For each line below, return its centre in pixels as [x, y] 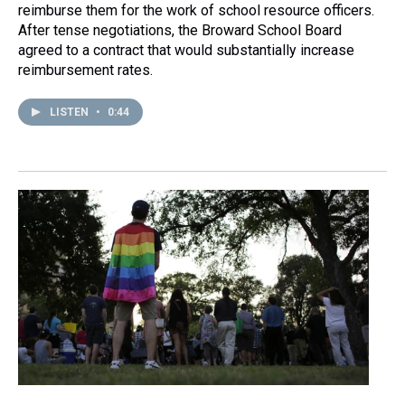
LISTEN [71, 112]
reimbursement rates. [85, 70]
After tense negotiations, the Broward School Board [180, 30]
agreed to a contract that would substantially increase [186, 50]
